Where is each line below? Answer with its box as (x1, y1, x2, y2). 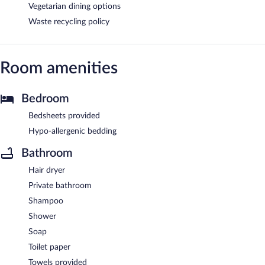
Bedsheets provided (28, 111, 100, 120)
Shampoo (28, 196, 63, 205)
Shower (28, 212, 56, 221)
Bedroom (21, 92, 69, 105)
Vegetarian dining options (28, 2, 121, 11)
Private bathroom (28, 181, 92, 190)
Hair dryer (28, 166, 65, 174)
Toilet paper (28, 243, 70, 251)
